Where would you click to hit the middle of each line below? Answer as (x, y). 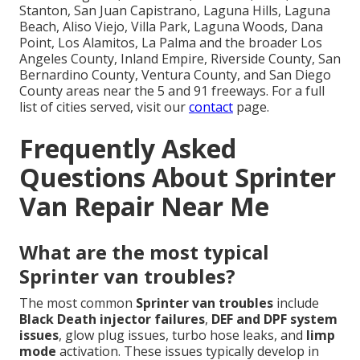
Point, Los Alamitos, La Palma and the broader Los (171, 43)
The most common (78, 303)
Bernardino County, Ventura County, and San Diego (175, 75)
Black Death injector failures (112, 319)
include (296, 303)
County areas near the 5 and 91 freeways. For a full (172, 91)
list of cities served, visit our (104, 107)
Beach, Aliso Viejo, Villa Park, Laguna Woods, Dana (171, 27)
